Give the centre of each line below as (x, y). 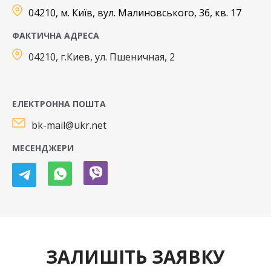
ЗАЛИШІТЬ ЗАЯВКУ (135, 257)
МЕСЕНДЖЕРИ (43, 148)
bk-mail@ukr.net (69, 126)
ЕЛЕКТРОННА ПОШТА (59, 104)
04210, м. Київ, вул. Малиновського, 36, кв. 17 (135, 13)
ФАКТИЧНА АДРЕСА (56, 36)
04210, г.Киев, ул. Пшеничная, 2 (102, 57)
